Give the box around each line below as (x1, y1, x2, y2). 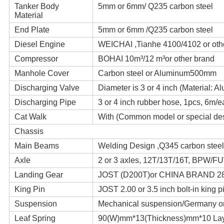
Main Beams (14, 141, 59, 150)
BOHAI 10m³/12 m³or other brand (97, 54, 214, 63)
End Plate (14, 25, 49, 34)
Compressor (14, 54, 58, 63)
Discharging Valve (14, 83, 79, 92)
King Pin (14, 185, 45, 194)
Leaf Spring (14, 214, 55, 223)
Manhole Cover (14, 69, 69, 78)
